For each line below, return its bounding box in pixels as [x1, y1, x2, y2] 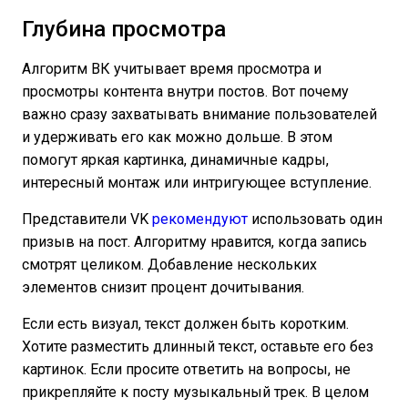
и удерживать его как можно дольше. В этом [22, 128, 332, 147]
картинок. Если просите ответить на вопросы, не [22, 361, 351, 379]
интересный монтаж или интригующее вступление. [22, 174, 375, 192]
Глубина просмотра [22, 16, 226, 43]
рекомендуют [152, 210, 248, 229]
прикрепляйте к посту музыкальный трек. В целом [22, 383, 369, 402]
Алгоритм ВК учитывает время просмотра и [22, 60, 321, 78]
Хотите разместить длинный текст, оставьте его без [22, 338, 373, 356]
